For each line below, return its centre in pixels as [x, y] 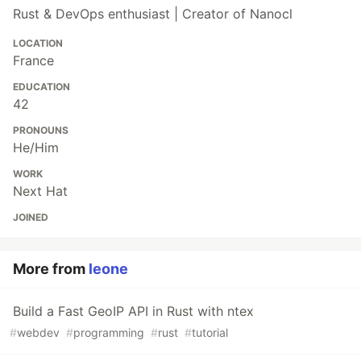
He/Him [36, 148]
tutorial [210, 333]
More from [51, 269]
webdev [38, 333]
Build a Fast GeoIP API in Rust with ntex [133, 311]
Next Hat [40, 191]
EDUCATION [41, 87]
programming [109, 333]
